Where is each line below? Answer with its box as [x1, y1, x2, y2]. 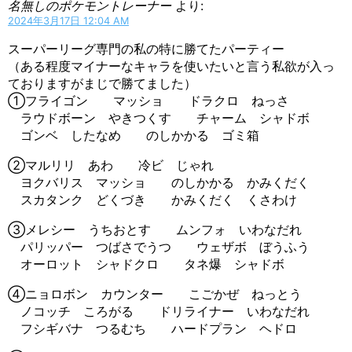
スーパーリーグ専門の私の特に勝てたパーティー [8, 40, 284, 57]
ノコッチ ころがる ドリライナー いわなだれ [8, 302, 310, 319]
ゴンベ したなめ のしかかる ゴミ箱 [8, 126, 259, 143]
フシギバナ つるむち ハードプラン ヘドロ [8, 320, 297, 336]
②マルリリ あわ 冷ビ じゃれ [8, 156, 214, 173]
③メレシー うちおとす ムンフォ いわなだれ [8, 221, 302, 237]
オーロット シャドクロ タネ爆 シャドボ [8, 255, 284, 272]
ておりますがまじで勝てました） [8, 75, 196, 91]
